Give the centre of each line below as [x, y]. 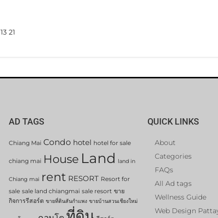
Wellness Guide [181, 197]
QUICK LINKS [173, 121]
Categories [173, 156]
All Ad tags [173, 183]
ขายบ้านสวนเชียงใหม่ [113, 201]
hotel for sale [112, 143]
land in [127, 161]
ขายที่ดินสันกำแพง [66, 201]
